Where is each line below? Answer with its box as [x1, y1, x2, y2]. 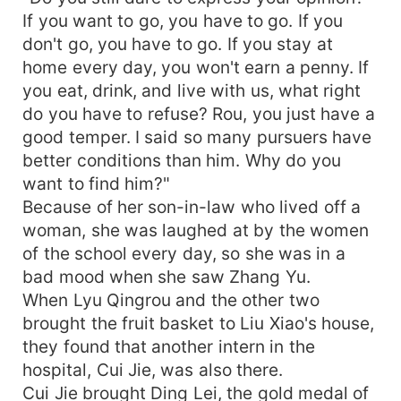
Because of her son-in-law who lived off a [22, 195, 362, 218]
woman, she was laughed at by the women [22, 218, 370, 241]
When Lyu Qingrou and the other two [22, 288, 320, 311]
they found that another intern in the [22, 335, 315, 357]
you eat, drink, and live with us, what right [22, 79, 362, 101]
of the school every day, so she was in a [22, 242, 346, 264]
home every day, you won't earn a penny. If [22, 55, 370, 78]
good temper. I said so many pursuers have [22, 125, 372, 148]
